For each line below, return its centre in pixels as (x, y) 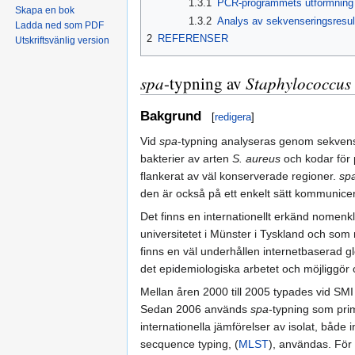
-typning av (205, 84)
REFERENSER (193, 38)
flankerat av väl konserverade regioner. (240, 176)
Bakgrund (171, 116)
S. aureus (256, 158)
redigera (233, 116)
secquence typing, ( (189, 344)
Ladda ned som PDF (60, 26)
